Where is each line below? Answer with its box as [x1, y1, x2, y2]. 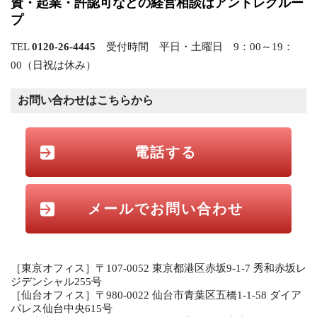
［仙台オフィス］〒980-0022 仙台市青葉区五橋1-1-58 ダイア [11, 289, 301, 301]
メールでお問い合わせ [87, 201, 243, 217]
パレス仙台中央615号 [11, 303, 113, 314]
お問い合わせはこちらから [18, 94, 154, 106]
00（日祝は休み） [11, 59, 96, 71]
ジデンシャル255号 [11, 276, 102, 287]
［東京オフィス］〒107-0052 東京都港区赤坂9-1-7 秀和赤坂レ [11, 263, 306, 274]
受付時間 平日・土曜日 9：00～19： [96, 41, 294, 52]
